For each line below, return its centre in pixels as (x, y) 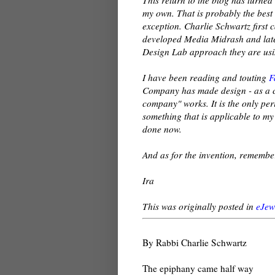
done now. (162, 129)
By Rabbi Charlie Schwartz (195, 243)
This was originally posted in (199, 206)
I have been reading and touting (206, 77)
